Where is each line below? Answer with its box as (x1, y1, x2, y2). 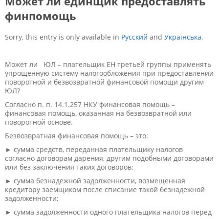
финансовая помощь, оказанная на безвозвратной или (5, 108, 192, 118)
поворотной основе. (5, 117, 73, 127)
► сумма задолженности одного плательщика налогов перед (5, 207, 212, 217)
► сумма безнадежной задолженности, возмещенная (5, 175, 185, 185)
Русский (121, 32, 148, 42)
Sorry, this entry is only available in (5, 32, 121, 42)
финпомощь (5, 8, 76, 23)
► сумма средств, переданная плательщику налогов (5, 144, 183, 154)
